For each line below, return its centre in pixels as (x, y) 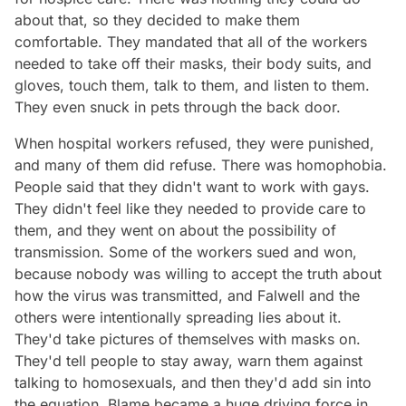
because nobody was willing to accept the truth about (198, 273)
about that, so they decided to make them (157, 19)
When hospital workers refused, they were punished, (194, 143)
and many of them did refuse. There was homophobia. (201, 164)
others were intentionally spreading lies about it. (178, 317)
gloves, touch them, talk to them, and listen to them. (192, 85)
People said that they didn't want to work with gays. (192, 186)
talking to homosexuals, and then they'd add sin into (193, 382)
